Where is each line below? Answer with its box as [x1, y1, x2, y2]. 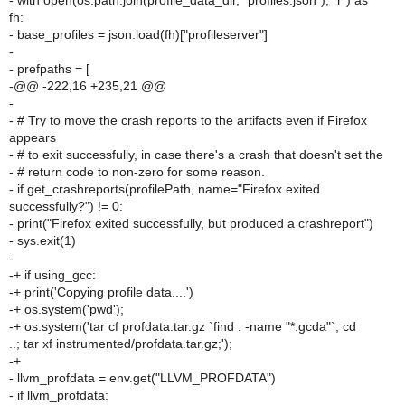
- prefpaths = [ [9, 61, 89, 76]
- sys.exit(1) [9, 233, 76, 248]
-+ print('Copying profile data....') [9, 285, 193, 299]
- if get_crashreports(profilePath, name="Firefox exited [9, 182, 320, 196]
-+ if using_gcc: [9, 268, 96, 282]
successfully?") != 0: [9, 199, 123, 213]
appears [9, 130, 56, 145]
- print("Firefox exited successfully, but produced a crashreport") [9, 216, 373, 231]
